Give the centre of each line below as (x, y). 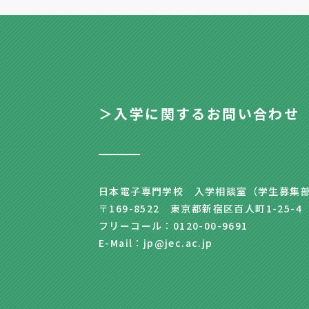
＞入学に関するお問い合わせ (199, 113)
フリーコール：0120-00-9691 (173, 225)
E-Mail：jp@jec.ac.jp (156, 242)
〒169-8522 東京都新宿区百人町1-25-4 (200, 208)
